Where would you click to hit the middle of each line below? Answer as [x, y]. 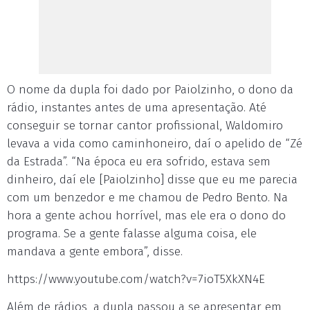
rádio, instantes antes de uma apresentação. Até [137, 108]
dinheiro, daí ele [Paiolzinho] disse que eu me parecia [152, 180]
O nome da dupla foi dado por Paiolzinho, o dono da [150, 90]
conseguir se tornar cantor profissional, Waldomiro [145, 126]
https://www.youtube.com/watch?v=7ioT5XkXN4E [136, 279]
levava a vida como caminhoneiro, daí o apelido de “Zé [155, 144]
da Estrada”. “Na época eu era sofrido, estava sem [139, 162]
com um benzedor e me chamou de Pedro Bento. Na [147, 198]
